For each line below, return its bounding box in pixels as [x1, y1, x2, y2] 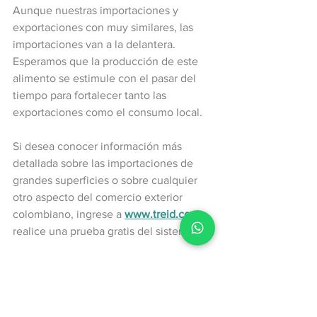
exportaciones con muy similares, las [13, 21, 196, 33]
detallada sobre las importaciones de [13, 156, 196, 169]
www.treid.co [125, 207, 190, 220]
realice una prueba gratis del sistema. [13, 224, 196, 237]
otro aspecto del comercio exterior [13, 190, 185, 203]
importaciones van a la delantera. [13, 38, 178, 50]
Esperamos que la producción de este [13, 54, 201, 67]
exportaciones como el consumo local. [13, 105, 202, 118]
